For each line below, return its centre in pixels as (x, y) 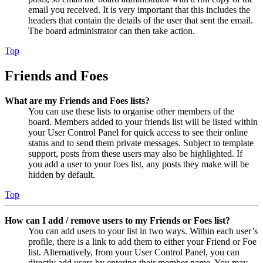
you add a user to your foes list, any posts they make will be (139, 164)
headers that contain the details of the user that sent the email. (141, 21)
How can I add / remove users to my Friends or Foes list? (117, 221)
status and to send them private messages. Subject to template (141, 143)
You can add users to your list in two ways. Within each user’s (143, 231)
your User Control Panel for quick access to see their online (138, 133)
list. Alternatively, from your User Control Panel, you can (134, 252)
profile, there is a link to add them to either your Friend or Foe (142, 242)
